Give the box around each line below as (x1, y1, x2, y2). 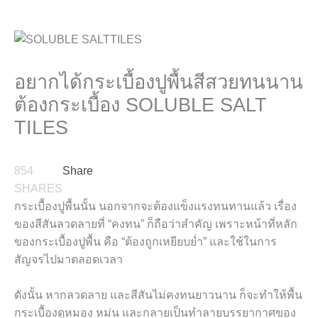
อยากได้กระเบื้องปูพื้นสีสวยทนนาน (14, 70, 303, 93)
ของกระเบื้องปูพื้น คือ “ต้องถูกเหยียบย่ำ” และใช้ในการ (14, 235, 277, 248)
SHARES (14, 182, 62, 194)
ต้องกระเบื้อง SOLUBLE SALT (14, 93, 267, 116)
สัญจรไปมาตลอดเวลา (14, 253, 123, 265)
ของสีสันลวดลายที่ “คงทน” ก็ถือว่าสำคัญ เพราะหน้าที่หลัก (14, 217, 297, 230)
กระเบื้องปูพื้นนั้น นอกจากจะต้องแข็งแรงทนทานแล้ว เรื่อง (14, 199, 297, 212)
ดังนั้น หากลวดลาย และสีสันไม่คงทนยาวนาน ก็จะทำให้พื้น (14, 289, 302, 302)
